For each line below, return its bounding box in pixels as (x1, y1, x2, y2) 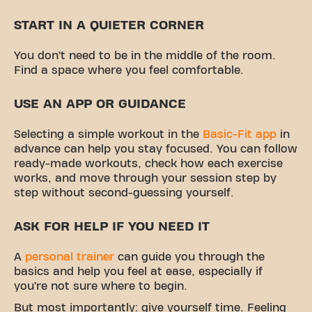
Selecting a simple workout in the (14, 128, 203, 140)
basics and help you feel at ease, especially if (14, 265, 263, 277)
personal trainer (25, 251, 114, 263)
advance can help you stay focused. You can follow (14, 143, 297, 155)
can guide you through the (114, 251, 265, 263)
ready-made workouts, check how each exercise (14, 157, 283, 169)
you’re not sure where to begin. (14, 280, 187, 292)
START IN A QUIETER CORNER (14, 18, 204, 32)
